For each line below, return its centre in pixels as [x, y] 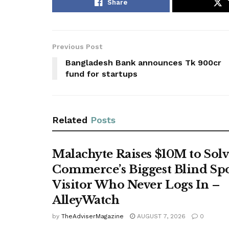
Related [70, 120]
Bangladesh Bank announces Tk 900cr [143, 62]
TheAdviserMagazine [93, 216]
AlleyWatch [86, 200]
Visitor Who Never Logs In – [136, 185]
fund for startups [101, 74]
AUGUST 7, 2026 [160, 216]
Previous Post [77, 46]
